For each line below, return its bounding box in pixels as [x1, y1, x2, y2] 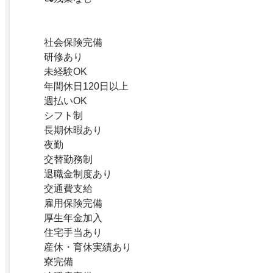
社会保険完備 [44, 37, 102, 48]
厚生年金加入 [44, 212, 102, 223]
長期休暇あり [44, 124, 102, 135]
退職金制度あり [44, 168, 112, 179]
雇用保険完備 [44, 197, 102, 208]
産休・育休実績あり [44, 241, 132, 252]
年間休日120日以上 [44, 80, 129, 91]
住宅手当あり [44, 227, 102, 238]
